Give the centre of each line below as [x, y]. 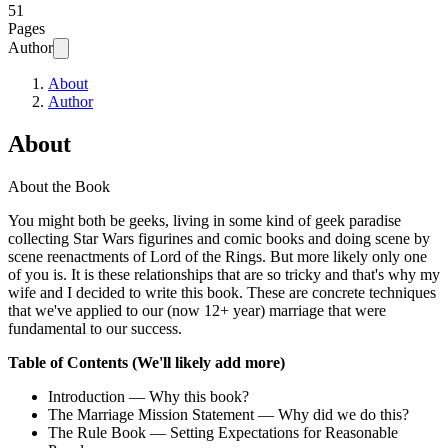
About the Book [59, 187]
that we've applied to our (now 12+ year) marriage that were [197, 311]
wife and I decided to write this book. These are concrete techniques [222, 293]
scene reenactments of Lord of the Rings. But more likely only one [217, 257]
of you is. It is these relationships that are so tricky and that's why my [224, 275]
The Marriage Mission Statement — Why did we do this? [228, 415]
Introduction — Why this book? [148, 397]
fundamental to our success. [95, 329]
